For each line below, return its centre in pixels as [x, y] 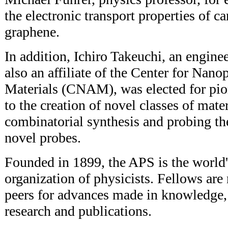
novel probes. [43, 137]
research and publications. [78, 211]
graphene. [32, 32]
